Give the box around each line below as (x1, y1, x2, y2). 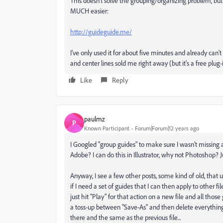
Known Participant (84, 124, 129, 132)
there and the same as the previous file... (70, 213, 181, 222)
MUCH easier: (70, 6, 109, 15)
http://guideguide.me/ (70, 27, 132, 36)
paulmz (84, 114, 105, 123)
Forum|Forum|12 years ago (135, 124, 199, 132)
